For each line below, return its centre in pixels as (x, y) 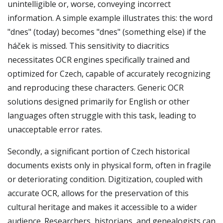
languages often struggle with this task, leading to (102, 115)
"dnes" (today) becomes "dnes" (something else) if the (107, 32)
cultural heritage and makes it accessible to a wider (102, 207)
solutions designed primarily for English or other (99, 102)
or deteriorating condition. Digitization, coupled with (105, 179)
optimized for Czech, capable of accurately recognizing (109, 74)
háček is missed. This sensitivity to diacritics (88, 46)
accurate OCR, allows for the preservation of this (98, 193)
